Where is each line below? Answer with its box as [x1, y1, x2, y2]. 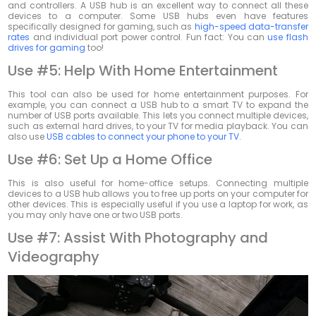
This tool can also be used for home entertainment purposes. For [8, 88, 308, 101]
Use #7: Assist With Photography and [8, 228, 269, 248]
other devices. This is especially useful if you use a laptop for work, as [8, 198, 308, 211]
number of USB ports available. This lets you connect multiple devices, [8, 109, 308, 122]
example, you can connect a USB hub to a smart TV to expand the [8, 99, 308, 111]
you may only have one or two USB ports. [8, 209, 183, 221]
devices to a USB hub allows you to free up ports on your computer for [8, 188, 308, 200]
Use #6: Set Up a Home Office [8, 150, 213, 170]
